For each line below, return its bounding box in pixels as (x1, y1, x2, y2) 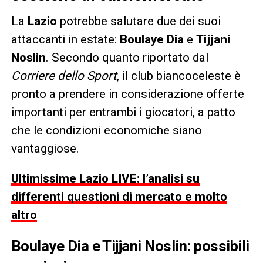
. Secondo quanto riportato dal (45, 50, 208, 65)
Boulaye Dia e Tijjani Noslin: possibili (11, 237, 249, 255)
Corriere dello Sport (11, 68, 117, 83)
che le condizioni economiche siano (11, 123, 202, 137)
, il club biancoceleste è (116, 68, 241, 83)
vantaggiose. (11, 141, 79, 156)
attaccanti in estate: (11, 32, 120, 46)
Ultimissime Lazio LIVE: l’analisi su (11, 171, 200, 186)
